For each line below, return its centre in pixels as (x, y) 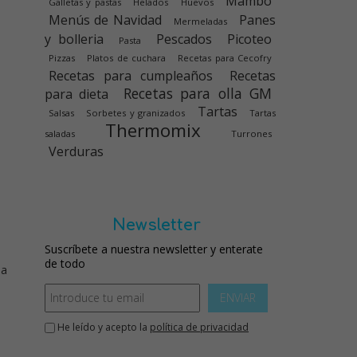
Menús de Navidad (105, 20)
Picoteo (249, 39)
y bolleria (74, 39)
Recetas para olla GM (198, 93)
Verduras (76, 151)
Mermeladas (200, 21)
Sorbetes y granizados (136, 113)
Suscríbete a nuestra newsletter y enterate (154, 249)
